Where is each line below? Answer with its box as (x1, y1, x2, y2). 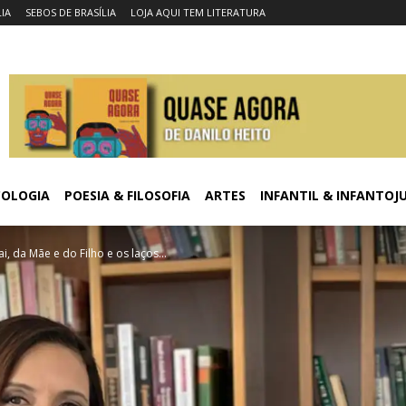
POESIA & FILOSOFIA (64, 186, 190, 204)
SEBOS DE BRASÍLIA (25, 5, 116, 19)
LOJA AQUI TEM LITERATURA (130, 5, 266, 19)
